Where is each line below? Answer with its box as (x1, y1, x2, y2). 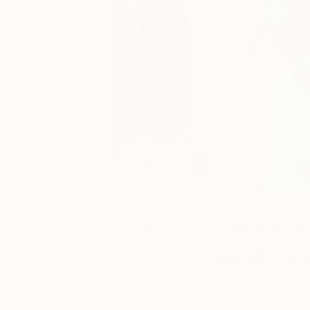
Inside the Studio (212, 221, 306, 235)
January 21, (112, 221, 176, 235)
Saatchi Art (112, 273, 176, 287)
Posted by (112, 255, 163, 268)
